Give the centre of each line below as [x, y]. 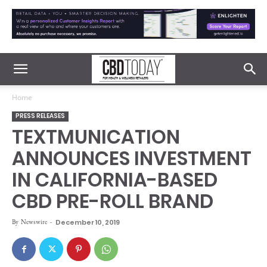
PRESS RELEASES [40, 116]
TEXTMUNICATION [96, 137]
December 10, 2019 [88, 222]
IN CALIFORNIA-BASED [115, 180]
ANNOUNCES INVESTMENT [132, 158]
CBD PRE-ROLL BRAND [113, 201]
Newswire [34, 222]
